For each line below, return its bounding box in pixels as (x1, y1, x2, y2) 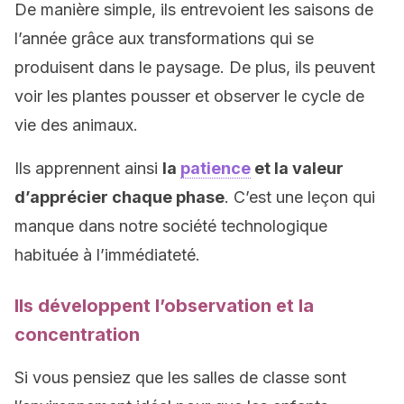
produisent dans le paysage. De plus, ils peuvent (14, 58, 375, 77)
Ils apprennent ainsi (14, 159, 162, 178)
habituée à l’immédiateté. (14, 245, 200, 264)
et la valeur (251, 159, 344, 178)
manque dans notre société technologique (14, 216, 327, 235)
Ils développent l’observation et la (14, 295, 314, 317)
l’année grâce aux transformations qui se (14, 29, 314, 48)
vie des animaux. (14, 115, 138, 134)
